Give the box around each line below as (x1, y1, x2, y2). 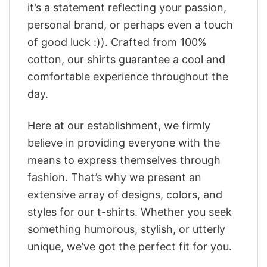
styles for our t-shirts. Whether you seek (27, 205, 232, 218)
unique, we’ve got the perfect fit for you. (27, 240, 232, 253)
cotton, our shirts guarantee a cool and (27, 53, 225, 66)
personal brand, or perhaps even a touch (27, 18, 233, 32)
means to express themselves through (27, 153, 221, 166)
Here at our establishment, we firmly (27, 119, 210, 132)
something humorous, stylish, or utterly (27, 222, 225, 235)
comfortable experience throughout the (27, 70, 228, 83)
